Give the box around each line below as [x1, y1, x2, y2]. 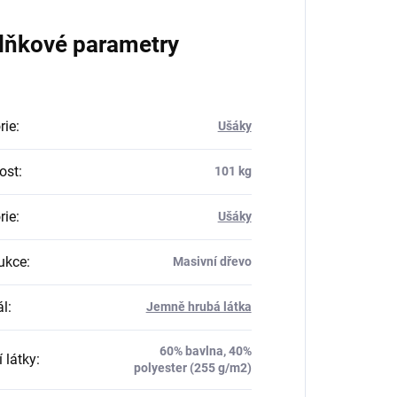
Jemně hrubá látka [145, 300, 252, 315]
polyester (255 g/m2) [133, 361, 252, 376]
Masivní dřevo [172, 254, 252, 269]
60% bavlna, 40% [159, 344, 252, 359]
